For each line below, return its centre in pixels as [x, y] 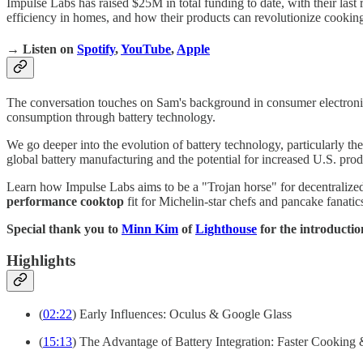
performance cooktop [65, 202]
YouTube [146, 49]
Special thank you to [64, 229]
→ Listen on [42, 49]
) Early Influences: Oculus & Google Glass [182, 314]
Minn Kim [150, 229]
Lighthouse [226, 229]
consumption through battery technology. [111, 117]
